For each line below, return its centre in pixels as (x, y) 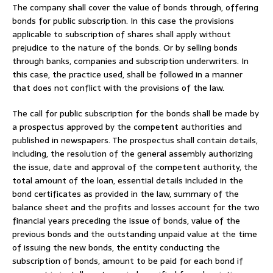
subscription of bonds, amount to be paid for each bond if (128, 261)
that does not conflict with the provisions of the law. (118, 87)
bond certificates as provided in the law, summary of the (126, 193)
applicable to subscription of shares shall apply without (122, 34)
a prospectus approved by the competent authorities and (127, 126)
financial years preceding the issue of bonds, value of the (126, 220)
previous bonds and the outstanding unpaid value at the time (135, 234)
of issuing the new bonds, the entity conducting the (116, 247)
